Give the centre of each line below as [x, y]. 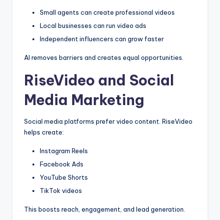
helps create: [44, 132]
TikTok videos [61, 191]
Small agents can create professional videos [107, 12]
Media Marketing [84, 100]
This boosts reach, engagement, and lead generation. [105, 209]
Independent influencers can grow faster [102, 39]
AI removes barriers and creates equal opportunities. [104, 58]
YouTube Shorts [64, 178]
